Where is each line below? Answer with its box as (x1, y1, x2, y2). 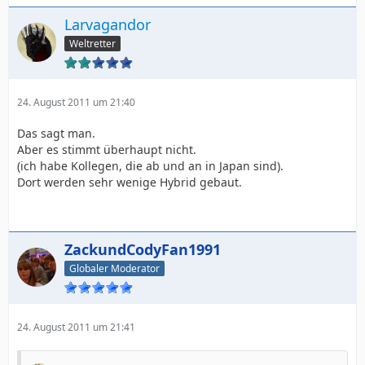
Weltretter (69, 36, 116, 51)
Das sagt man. (17, 125, 95, 141)
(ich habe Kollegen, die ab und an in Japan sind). (17, 157, 284, 174)
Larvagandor (64, 15, 151, 34)
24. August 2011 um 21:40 (17, 95, 135, 109)
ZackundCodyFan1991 (64, 239, 221, 259)
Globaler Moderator (69, 261, 160, 275)
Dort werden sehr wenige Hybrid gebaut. (17, 174, 242, 190)
